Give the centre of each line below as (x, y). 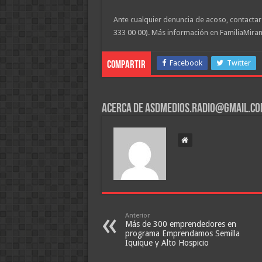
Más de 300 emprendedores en (180, 224)
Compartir (126, 65)
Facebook (186, 63)
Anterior (137, 216)
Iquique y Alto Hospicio (167, 243)
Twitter (239, 63)
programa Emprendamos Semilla (182, 233)
